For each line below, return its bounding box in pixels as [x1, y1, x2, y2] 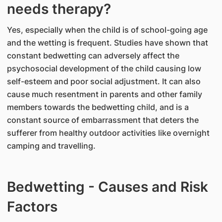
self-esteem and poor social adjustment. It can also [6, 76, 201, 86]
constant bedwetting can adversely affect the [6, 51, 179, 60]
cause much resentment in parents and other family [6, 89, 202, 99]
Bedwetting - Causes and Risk [6, 178, 208, 195]
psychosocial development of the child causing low [6, 63, 201, 73]
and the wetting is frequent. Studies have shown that [6, 38, 208, 48]
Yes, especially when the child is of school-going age [6, 25, 208, 35]
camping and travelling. [6, 141, 96, 151]
